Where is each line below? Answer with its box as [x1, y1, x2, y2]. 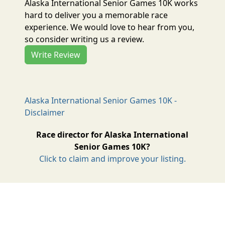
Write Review [31, 49, 81, 60]
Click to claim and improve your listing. [39, 153, 186, 164]
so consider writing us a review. [25, 33, 145, 45]
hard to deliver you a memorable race [25, 9, 168, 21]
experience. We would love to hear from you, [25, 21, 195, 33]
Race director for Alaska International [36, 129, 189, 140]
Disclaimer [25, 106, 65, 118]
